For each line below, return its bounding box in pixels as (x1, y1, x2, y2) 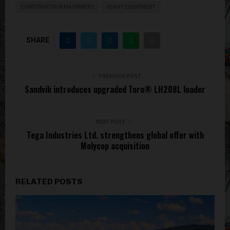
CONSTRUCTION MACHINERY (21, 4, 94, 10)
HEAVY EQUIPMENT (107, 4, 156, 10)
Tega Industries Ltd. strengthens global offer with (26, 128, 204, 141)
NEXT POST (95, 119, 125, 125)
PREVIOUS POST (98, 73, 141, 79)
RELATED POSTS (15, 176, 83, 186)
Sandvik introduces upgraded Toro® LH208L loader (25, 83, 205, 95)
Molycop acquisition (81, 139, 149, 152)
